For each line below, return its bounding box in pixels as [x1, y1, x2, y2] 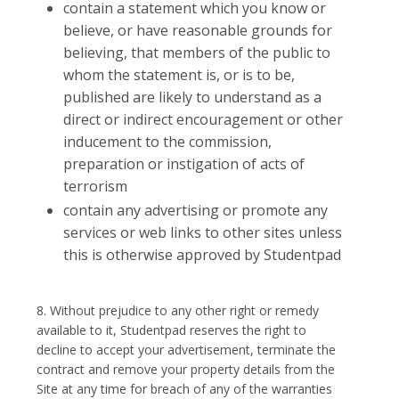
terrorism [63, 176, 128, 196]
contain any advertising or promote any [63, 200, 329, 220]
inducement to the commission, [63, 132, 273, 151]
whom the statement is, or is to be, [63, 65, 296, 85]
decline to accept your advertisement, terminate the [37, 341, 337, 358]
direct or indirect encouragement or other [63, 110, 344, 129]
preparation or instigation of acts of [63, 154, 305, 174]
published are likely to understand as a [63, 87, 322, 107]
